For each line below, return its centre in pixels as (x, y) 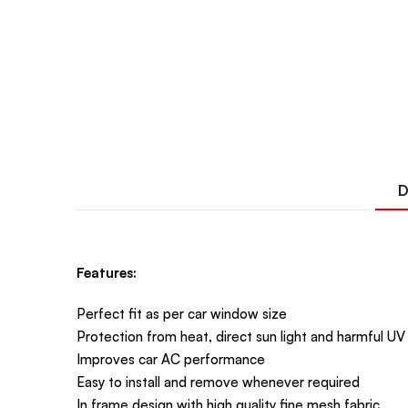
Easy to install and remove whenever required (218, 382)
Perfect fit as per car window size (182, 313)
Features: (107, 272)
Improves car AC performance (171, 359)
